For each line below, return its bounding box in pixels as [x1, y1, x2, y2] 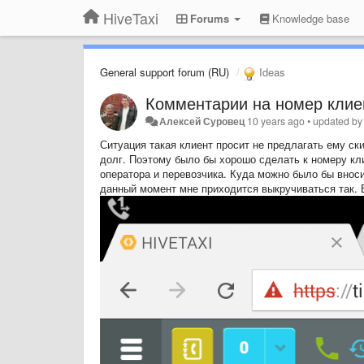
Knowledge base [269, 11, 349, 26]
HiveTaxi [103, 7, 158, 28]
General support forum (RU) [100, 64, 229, 80]
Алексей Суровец [159, 113, 245, 128]
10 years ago [247, 113, 305, 128]
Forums [187, 11, 232, 26]
